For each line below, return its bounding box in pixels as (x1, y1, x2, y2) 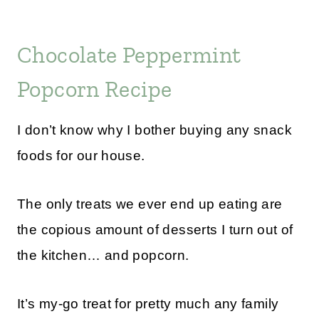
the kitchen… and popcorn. (17, 248, 189, 263)
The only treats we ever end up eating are (17, 197, 283, 212)
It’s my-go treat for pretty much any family (17, 296, 279, 312)
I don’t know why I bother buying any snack (17, 122, 292, 138)
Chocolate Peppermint (17, 41, 241, 69)
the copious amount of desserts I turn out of (17, 222, 293, 238)
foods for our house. (17, 148, 145, 164)
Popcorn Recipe (17, 75, 172, 103)
